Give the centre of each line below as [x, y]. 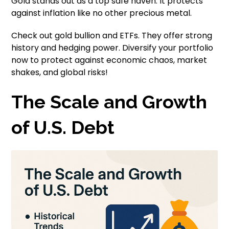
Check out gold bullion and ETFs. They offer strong [112, 35]
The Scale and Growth [109, 101]
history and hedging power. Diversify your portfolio [112, 48]
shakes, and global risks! [60, 72]
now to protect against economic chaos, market [109, 60]
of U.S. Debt [63, 127]
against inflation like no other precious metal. [102, 13]
